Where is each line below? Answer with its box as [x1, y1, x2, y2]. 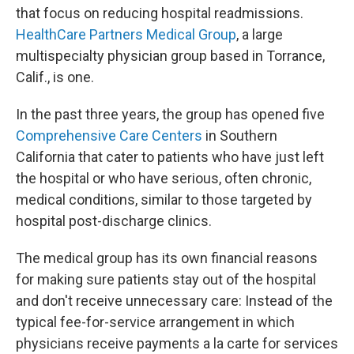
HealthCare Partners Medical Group [16, 26, 236, 43]
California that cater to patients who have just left [16, 149, 324, 165]
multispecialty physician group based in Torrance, [16, 47, 325, 64]
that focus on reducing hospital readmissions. [16, 5, 303, 21]
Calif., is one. [16, 69, 94, 85]
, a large [236, 26, 283, 43]
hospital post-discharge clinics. [16, 213, 212, 229]
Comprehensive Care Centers [16, 127, 202, 144]
